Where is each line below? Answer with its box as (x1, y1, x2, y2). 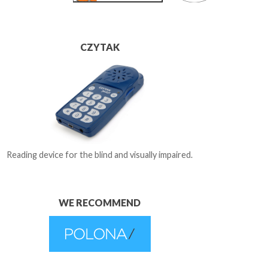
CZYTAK (80, 41, 120, 53)
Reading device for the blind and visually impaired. (7, 149, 193, 160)
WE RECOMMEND (59, 197, 141, 209)
